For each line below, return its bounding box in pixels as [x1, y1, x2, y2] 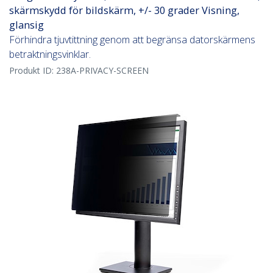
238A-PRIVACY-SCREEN [56, 65, 149, 77]
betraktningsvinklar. [9, 48, 91, 62]
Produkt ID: [9, 65, 56, 77]
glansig [9, 18, 44, 32]
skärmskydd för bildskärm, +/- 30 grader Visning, [9, 3, 239, 18]
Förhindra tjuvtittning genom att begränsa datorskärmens [9, 33, 255, 47]
